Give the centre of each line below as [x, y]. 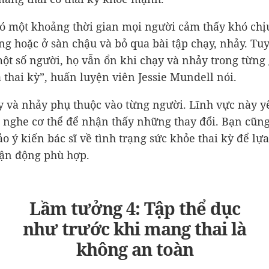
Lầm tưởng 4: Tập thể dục [134, 208]
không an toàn [134, 249]
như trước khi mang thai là [134, 228]
